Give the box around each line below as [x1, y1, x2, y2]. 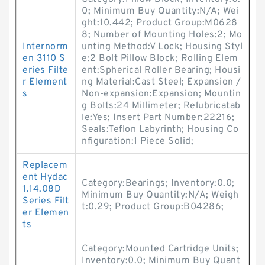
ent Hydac [22, 172, 68, 183]
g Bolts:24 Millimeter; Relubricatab [82, 100, 241, 112]
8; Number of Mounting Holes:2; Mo [82, 29, 243, 41]
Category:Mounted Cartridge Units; [82, 243, 239, 255]
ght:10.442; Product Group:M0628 [82, 17, 238, 29]
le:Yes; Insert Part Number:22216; [82, 112, 235, 124]
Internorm [22, 41, 69, 53]
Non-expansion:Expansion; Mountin [82, 88, 241, 100]
